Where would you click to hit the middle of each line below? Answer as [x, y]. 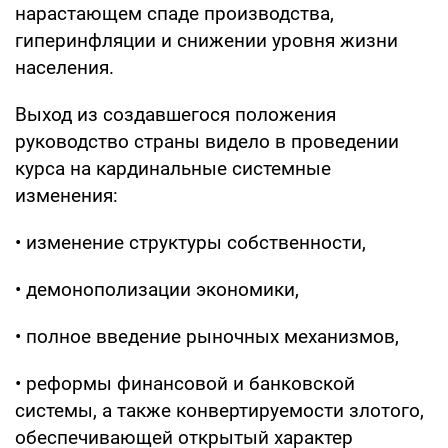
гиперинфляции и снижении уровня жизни [206, 40]
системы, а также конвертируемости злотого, [219, 410]
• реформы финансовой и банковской [185, 383]
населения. [64, 67]
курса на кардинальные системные [173, 168]
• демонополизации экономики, [157, 289]
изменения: [66, 195]
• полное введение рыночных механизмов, [207, 336]
